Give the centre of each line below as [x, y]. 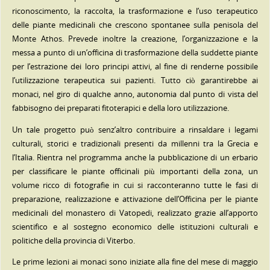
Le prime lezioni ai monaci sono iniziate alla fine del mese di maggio [135, 262]
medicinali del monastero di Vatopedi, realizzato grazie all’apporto [135, 213]
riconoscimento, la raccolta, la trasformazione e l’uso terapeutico [135, 11]
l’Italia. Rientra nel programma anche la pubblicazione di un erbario [135, 157]
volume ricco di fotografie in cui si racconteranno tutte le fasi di [135, 185]
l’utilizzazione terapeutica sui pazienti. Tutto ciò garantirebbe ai [135, 81]
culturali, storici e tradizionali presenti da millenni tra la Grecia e [135, 143]
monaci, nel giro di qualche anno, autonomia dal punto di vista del [135, 95]
